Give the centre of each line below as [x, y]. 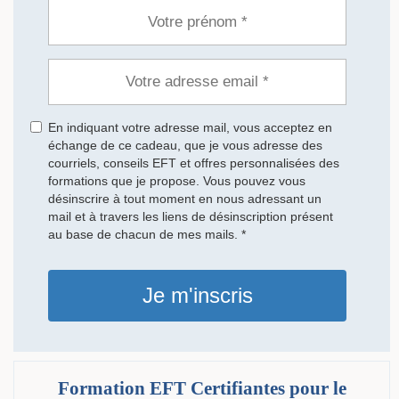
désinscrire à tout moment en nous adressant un [185, 198]
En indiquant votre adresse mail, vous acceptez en [190, 127]
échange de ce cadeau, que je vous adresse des [185, 145]
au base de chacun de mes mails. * [147, 234]
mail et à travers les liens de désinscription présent [191, 216]
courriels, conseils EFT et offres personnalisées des [194, 163]
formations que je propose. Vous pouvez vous [177, 180]
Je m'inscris [197, 295]
